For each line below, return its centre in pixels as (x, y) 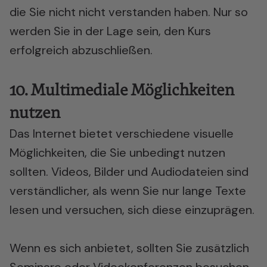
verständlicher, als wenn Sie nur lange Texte (128, 191)
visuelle (213, 133)
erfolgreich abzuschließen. (81, 50)
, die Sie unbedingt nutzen (155, 153)
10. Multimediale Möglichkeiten (122, 90)
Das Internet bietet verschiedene (101, 133)
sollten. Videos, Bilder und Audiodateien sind (129, 172)
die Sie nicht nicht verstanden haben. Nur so (129, 12)
